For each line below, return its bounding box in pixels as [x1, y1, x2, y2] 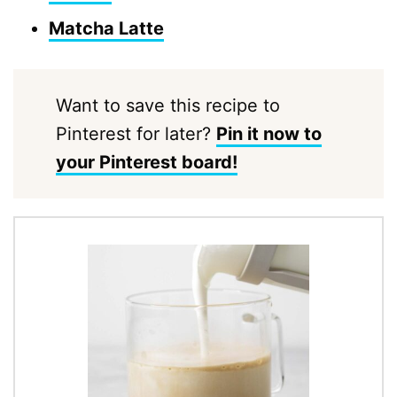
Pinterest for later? [55, 123, 216, 144]
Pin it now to [215, 123, 322, 144]
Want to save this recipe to [55, 95, 280, 116]
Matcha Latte [49, 18, 164, 39]
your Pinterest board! [55, 152, 237, 173]
